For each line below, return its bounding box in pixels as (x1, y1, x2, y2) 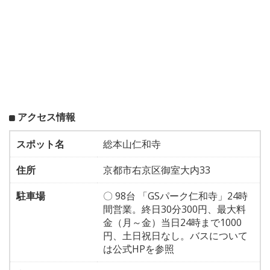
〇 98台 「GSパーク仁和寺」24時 (103, 189, 248, 202)
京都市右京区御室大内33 (103, 163, 210, 177)
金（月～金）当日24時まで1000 (103, 216, 242, 229)
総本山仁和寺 (103, 137, 161, 151)
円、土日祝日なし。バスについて (103, 229, 248, 242)
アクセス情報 (17, 110, 75, 124)
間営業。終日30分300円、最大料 (103, 202, 246, 216)
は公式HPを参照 (103, 242, 174, 256)
